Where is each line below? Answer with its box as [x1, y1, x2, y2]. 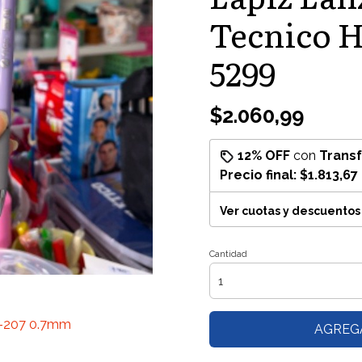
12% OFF [238, 148, 290, 163]
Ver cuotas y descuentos [220, 204, 360, 217]
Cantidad [209, 249, 247, 259]
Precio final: [220, 167, 300, 183]
